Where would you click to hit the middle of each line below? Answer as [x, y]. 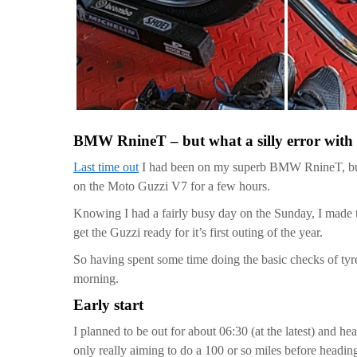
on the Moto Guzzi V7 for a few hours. [172, 186]
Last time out [106, 167]
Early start [108, 305]
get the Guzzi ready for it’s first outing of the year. [198, 232]
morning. [96, 279]
